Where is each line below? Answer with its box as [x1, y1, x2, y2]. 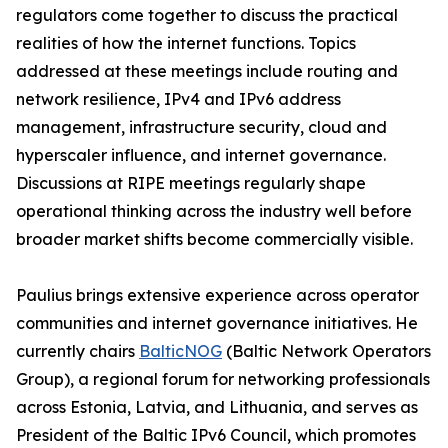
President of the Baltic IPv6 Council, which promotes [16, 425, 416, 445]
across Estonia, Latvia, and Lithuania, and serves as [16, 397, 418, 417]
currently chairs [16, 341, 139, 361]
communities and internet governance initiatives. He [16, 313, 418, 333]
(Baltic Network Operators [222, 341, 431, 361]
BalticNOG [139, 341, 222, 361]
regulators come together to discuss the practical [16, 5, 398, 25]
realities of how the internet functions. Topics [16, 33, 356, 53]
